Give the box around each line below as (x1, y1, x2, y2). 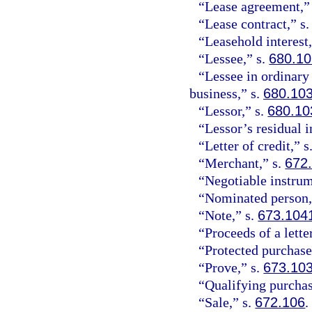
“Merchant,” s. (198, 155, 286, 171)
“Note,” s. (198, 207, 258, 223)
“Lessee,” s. (198, 50, 270, 66)
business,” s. (189, 85, 263, 101)
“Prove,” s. (198, 259, 264, 275)
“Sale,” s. (198, 294, 256, 310)
